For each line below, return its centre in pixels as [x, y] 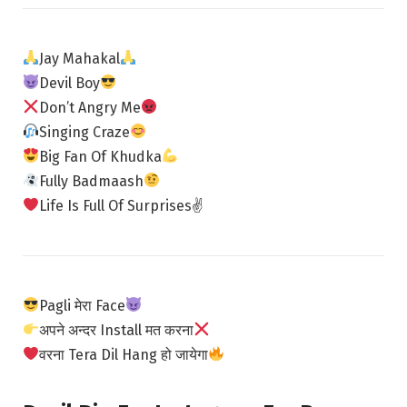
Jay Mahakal [80, 58]
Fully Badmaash [92, 181]
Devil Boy [70, 83]
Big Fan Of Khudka [101, 156]
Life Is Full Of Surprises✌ [122, 205]
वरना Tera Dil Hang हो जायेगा [124, 354]
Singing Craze [85, 132]
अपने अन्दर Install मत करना [117, 330]
